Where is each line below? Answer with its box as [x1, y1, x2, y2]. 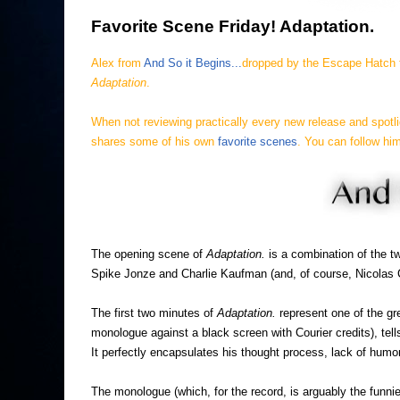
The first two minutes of [91, 306, 217, 320]
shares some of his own [91, 135, 218, 148]
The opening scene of [91, 247, 206, 261]
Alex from [91, 56, 144, 70]
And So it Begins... [144, 56, 242, 70]
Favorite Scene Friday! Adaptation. [91, 17, 374, 36]
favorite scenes [218, 135, 297, 148]
